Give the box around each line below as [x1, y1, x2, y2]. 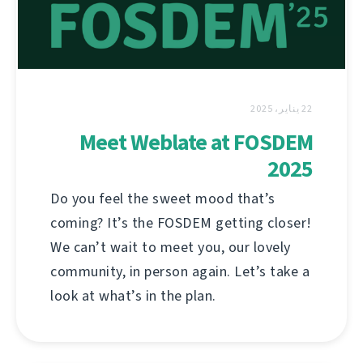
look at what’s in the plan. [50, 285, 216, 305]
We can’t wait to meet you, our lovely [50, 237, 291, 257]
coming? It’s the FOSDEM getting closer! [50, 212, 312, 233]
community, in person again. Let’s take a [50, 261, 310, 281]
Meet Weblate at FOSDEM [79, 126, 313, 157]
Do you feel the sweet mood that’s [50, 188, 275, 208]
